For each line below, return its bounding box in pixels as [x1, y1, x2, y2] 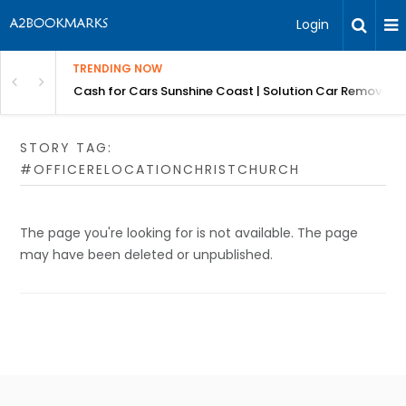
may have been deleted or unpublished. [20, 246, 274, 264]
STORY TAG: [20, 139, 113, 157]
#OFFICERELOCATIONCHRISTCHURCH [20, 160, 301, 179]
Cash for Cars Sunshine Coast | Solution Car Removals [73, 82, 400, 100]
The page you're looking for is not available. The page [20, 224, 359, 242]
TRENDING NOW [72, 61, 162, 76]
